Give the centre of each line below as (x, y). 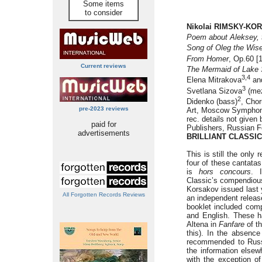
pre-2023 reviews (104, 108)
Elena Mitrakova (214, 80)
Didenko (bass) (212, 102)
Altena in (203, 225)
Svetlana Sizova (214, 91)
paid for (104, 124)
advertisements (104, 133)
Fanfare (232, 225)
